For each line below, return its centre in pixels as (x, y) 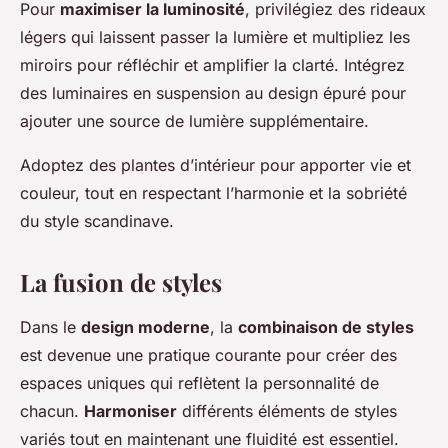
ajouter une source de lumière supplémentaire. (194, 121)
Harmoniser (130, 411)
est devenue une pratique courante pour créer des (208, 355)
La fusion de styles (121, 282)
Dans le (50, 327)
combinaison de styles (326, 327)
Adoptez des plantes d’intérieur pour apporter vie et (215, 165)
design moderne (145, 327)
